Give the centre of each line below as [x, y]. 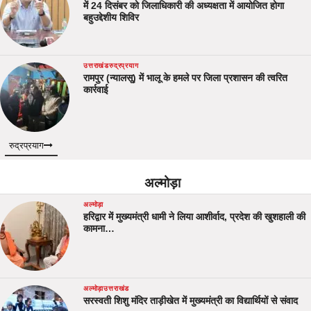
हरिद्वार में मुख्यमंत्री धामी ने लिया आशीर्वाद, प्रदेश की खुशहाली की [194, 216]
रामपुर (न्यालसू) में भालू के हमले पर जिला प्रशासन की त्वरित [185, 77]
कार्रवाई [96, 89]
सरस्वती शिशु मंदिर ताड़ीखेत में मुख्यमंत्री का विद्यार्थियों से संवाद [191, 300]
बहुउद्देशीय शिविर [111, 17]
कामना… [99, 228]
